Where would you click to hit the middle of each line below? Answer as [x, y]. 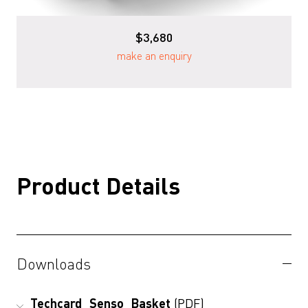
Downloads [54, 264]
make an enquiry [154, 56]
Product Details [98, 186]
